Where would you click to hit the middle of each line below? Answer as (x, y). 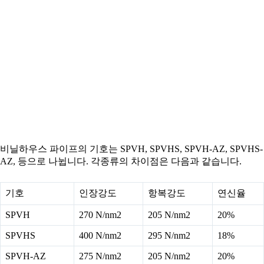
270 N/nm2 (100, 215)
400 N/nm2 (100, 235)
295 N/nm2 (169, 235)
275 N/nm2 (100, 256)
